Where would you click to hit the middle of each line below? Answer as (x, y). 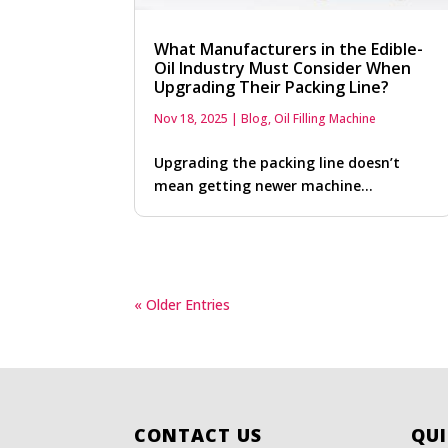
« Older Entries (182, 305)
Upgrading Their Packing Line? (272, 87)
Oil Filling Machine (325, 119)
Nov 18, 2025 (191, 119)
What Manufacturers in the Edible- (289, 49)
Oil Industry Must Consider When (283, 68)
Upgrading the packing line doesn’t (277, 163)
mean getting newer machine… (264, 186)
